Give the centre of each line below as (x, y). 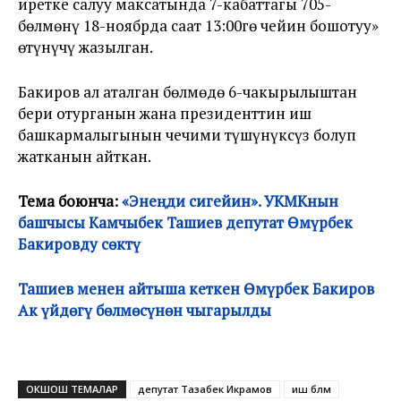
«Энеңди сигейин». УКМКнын (230, 201)
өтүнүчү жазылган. (85, 47)
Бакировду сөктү (79, 244)
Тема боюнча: (70, 201)
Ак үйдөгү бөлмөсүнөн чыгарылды (145, 310)
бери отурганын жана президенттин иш (165, 113)
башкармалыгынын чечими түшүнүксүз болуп (187, 135)
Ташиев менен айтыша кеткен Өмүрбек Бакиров (196, 289)
